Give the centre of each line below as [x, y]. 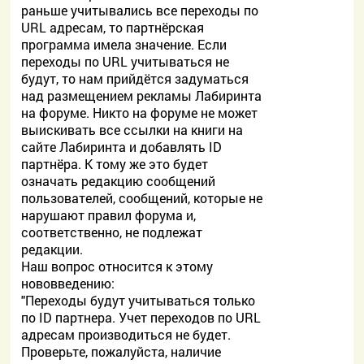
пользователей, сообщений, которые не [142, 198]
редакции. [52, 249]
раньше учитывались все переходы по [140, 10]
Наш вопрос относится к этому [117, 266]
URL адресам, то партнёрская [113, 27]
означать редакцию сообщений [119, 181]
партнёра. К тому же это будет [115, 164]
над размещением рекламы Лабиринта [142, 95]
